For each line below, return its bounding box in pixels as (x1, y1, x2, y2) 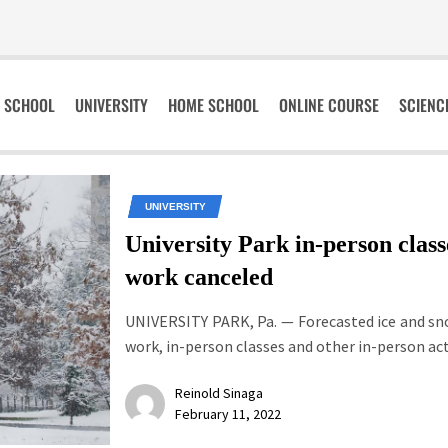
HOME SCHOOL (168, 93, 260, 118)
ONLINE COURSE (279, 93, 380, 118)
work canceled (125, 264, 273, 291)
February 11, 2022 (175, 405, 281, 424)
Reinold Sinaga (175, 384, 263, 403)
